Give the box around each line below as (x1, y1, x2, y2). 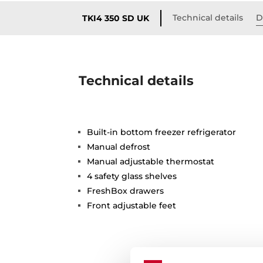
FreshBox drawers (87, 185, 164, 196)
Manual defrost (87, 141, 151, 152)
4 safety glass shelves (87, 170, 177, 181)
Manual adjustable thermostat (87, 156, 215, 167)
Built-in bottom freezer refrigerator (87, 126, 237, 137)
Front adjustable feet (87, 200, 177, 211)
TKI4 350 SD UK (82, 12, 150, 23)
